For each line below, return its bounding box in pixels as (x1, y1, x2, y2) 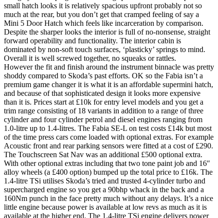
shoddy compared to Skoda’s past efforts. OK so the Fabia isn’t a (4, 72, 203, 80)
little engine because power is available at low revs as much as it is (4, 203, 207, 211)
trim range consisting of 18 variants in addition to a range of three (4, 107, 203, 115)
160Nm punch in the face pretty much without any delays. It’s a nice (4, 194, 213, 202)
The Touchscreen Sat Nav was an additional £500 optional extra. (4, 150, 202, 159)
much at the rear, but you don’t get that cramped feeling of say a (4, 10, 199, 18)
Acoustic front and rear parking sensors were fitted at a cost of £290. (4, 142, 213, 150)
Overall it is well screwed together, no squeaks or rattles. (4, 54, 176, 62)
